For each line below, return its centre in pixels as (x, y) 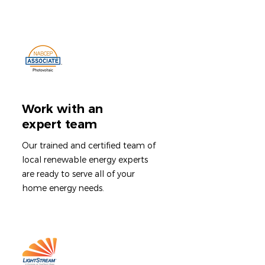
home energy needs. (63, 188)
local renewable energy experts (85, 160)
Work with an (62, 109)
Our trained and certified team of (89, 146)
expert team (59, 124)
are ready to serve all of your (78, 174)
